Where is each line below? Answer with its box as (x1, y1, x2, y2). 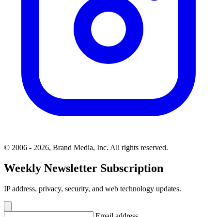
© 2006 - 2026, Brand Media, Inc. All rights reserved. (4, 143, 168, 152)
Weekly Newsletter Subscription (4, 161, 163, 174)
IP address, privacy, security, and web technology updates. (4, 184, 181, 193)
